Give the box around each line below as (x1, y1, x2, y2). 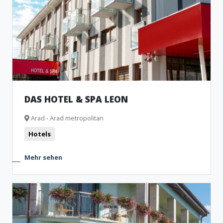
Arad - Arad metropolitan (29, 113, 104, 122)
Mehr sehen (24, 153, 62, 162)
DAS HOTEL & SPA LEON (24, 93, 128, 105)
